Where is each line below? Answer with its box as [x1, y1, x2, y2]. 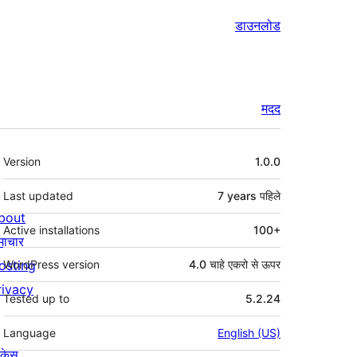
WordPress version [3, 257, 100, 272]
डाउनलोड [235, 18, 280, 33]
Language [3, 326, 56, 340]
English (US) [218, 326, 280, 340]
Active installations [3, 223, 100, 237]
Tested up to [3, 292, 69, 306]
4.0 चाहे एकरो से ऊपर [189, 257, 280, 272]
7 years [218, 189, 257, 203]
